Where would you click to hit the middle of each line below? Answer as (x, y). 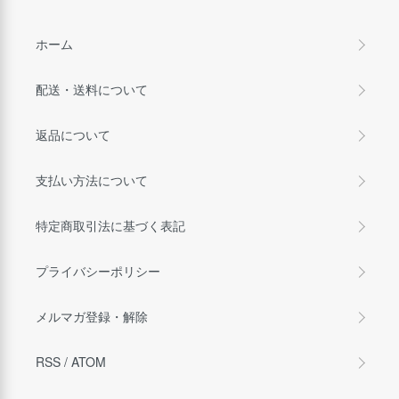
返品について (73, 135)
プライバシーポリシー (98, 271)
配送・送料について (92, 90)
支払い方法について (92, 180)
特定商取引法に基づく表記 (110, 226)
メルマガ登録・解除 (92, 317)
